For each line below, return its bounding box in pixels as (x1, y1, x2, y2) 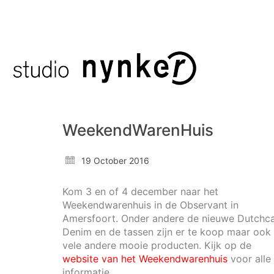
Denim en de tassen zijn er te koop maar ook (62, 226, 271, 238)
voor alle (228, 253, 271, 265)
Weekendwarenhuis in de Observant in (62, 199, 239, 211)
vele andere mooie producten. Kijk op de (62, 239, 251, 251)
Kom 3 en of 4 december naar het (62, 185, 218, 198)
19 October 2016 (81, 155, 149, 166)
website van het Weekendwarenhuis (62, 253, 228, 265)
